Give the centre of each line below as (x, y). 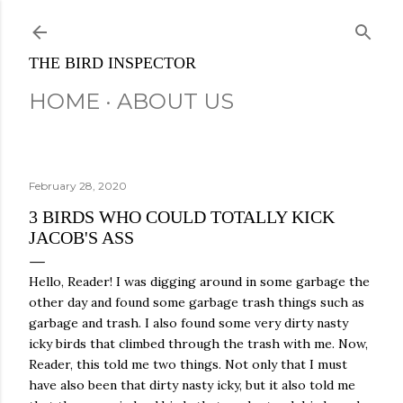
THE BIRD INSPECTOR (112, 63)
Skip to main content (201, 22)
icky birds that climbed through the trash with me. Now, (198, 344)
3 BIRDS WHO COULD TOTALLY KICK (182, 217)
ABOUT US (175, 101)
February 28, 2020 (78, 186)
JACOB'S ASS (81, 237)
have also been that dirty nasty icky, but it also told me (192, 385)
